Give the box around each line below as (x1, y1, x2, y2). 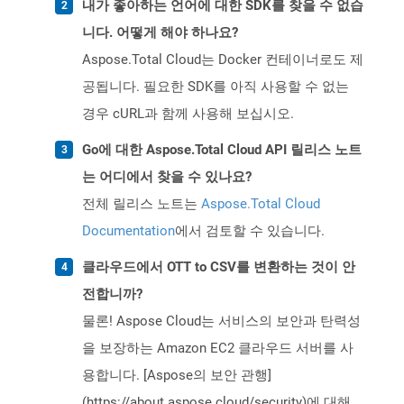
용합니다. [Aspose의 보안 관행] (82, 367, 271, 384)
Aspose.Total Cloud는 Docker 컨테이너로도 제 (82, 51, 363, 69)
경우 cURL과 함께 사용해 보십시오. (82, 106, 294, 123)
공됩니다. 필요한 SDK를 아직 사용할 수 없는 (82, 78, 349, 96)
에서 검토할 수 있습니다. (175, 223, 325, 240)
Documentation (82, 223, 175, 240)
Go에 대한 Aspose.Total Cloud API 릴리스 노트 (82, 142, 362, 159)
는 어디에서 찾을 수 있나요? (82, 169, 252, 186)
